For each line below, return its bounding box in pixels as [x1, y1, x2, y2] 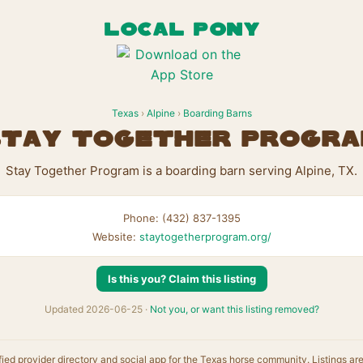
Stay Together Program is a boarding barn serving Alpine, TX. [6, 163, 357, 178]
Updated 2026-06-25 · [44, 303, 150, 315]
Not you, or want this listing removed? [149, 303, 319, 315]
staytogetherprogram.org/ [139, 230, 271, 243]
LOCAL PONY [104, 22, 259, 39]
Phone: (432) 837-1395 [122, 211, 241, 224]
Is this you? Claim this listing [107, 272, 256, 285]
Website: [92, 230, 139, 243]
